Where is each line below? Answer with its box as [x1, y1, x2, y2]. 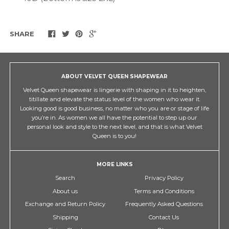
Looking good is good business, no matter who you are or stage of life [20, 105, 209, 112]
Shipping [52, 213, 78, 221]
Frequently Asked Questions [125, 200, 203, 208]
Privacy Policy [144, 174, 184, 182]
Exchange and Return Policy [25, 200, 105, 208]
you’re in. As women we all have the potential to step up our [32, 114, 197, 122]
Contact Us [149, 213, 179, 221]
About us [53, 187, 78, 195]
